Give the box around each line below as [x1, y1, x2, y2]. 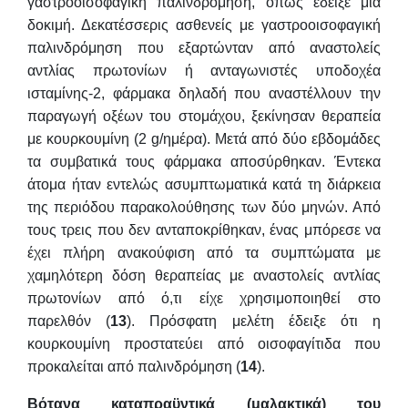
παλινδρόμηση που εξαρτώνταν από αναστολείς [27, 39, 381, 56]
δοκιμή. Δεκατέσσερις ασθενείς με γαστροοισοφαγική [27, 16, 381, 33]
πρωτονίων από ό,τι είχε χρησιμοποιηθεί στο [27, 290, 381, 306]
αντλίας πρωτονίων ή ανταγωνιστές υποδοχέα [27, 62, 381, 78]
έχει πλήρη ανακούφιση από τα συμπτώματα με [27, 244, 381, 260]
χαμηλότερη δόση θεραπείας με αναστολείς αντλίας [27, 267, 381, 283]
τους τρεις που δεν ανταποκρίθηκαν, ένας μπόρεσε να [27, 221, 381, 238]
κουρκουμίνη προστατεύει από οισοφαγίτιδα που [27, 335, 381, 352]
